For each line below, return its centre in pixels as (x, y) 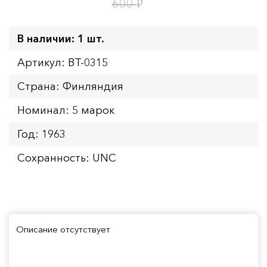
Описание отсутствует (63, 229)
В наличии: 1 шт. (61, 38)
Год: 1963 (41, 134)
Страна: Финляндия (70, 86)
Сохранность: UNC (67, 158)
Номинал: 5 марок (66, 110)
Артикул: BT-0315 (63, 62)
